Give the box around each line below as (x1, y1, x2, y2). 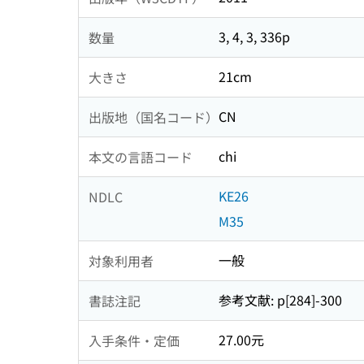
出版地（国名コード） (89, 106, 219, 127)
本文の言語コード (89, 146, 193, 167)
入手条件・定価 (89, 330, 180, 350)
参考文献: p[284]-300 (219, 290, 342, 310)
